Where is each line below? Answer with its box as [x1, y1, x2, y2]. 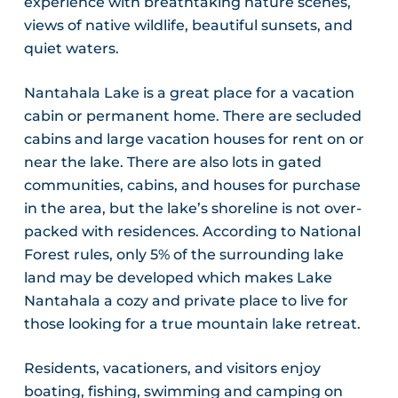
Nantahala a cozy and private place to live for [23, 292, 348, 310]
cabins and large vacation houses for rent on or [23, 131, 364, 148]
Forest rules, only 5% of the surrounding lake [23, 246, 344, 264]
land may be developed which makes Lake [23, 269, 332, 287]
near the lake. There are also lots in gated [23, 154, 322, 171]
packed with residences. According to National [23, 223, 361, 241]
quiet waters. [23, 40, 119, 58]
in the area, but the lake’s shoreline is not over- [23, 200, 362, 218]
